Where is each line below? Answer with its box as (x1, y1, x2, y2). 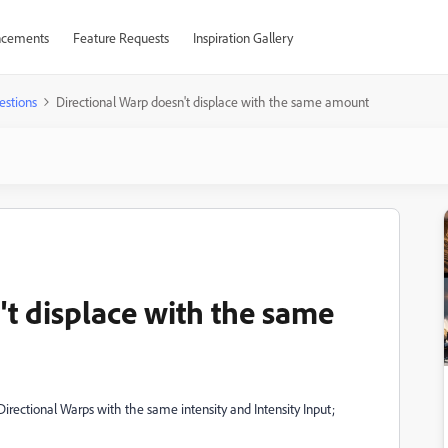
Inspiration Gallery (192, 29, 293, 46)
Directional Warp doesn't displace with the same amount (56, 93, 369, 110)
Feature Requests (72, 29, 169, 46)
